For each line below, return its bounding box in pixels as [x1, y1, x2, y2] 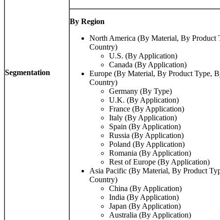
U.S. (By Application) [109, 52, 177, 60]
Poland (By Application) [109, 140, 185, 149]
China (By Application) [109, 184, 182, 193]
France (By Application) [109, 105, 184, 113]
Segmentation [5, 68, 50, 77]
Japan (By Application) [109, 202, 181, 211]
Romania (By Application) [109, 149, 191, 158]
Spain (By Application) [109, 122, 181, 131]
